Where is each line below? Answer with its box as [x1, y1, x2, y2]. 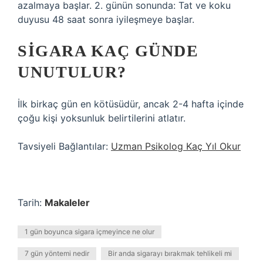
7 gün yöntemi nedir [25, 249, 89, 258]
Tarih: [18, 197, 45, 208]
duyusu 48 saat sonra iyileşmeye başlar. [18, 14, 194, 25]
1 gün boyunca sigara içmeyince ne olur [25, 227, 154, 236]
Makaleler [45, 197, 90, 208]
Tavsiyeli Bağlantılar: [18, 140, 111, 152]
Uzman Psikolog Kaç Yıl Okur [111, 140, 241, 152]
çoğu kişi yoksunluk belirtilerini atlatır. [18, 112, 186, 124]
